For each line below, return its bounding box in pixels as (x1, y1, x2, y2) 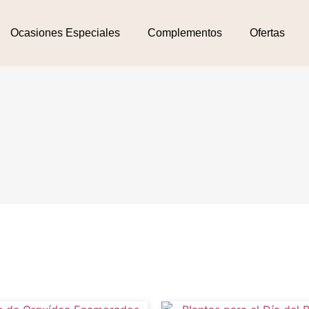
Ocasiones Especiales (10, 27, 120, 39)
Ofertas (249, 27, 285, 39)
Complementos (147, 27, 222, 39)
